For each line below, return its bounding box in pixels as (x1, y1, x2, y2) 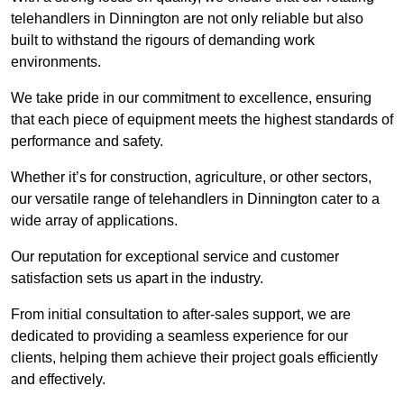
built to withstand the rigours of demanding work (11, 32, 315, 49)
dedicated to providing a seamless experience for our (11, 328, 348, 344)
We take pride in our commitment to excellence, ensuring (11, 90, 372, 106)
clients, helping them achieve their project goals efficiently (11, 350, 378, 366)
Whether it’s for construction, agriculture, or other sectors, (11, 170, 372, 186)
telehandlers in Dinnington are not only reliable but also (11, 11, 363, 27)
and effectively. (11, 372, 106, 388)
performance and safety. (11, 133, 163, 150)
